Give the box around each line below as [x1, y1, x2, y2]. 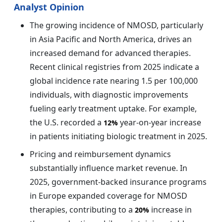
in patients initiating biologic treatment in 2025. [30, 131, 207, 142]
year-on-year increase [118, 117, 201, 128]
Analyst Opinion [14, 1, 84, 13]
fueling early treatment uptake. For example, [30, 103, 197, 114]
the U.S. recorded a [30, 117, 104, 128]
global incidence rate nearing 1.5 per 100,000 [30, 75, 198, 87]
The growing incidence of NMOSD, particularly [30, 20, 203, 31]
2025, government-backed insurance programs [30, 176, 207, 188]
